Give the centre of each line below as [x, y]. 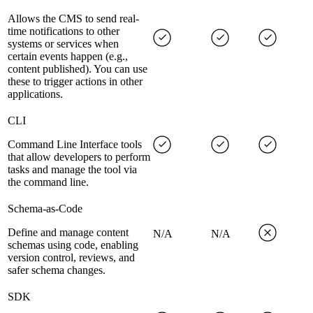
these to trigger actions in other [75, 82]
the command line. [48, 182]
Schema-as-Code [45, 209]
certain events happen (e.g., [68, 57]
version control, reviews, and [71, 258]
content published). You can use [78, 69]
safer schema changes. [57, 270]
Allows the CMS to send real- [73, 19]
